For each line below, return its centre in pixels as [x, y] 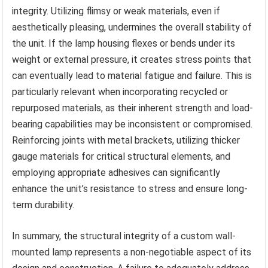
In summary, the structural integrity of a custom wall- [124, 236]
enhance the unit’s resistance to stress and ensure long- [130, 188]
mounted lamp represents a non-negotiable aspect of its [132, 252]
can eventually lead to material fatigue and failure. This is [132, 75]
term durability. [43, 205]
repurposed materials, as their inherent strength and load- [133, 108]
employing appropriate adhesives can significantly [116, 172]
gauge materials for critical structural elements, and [121, 156]
